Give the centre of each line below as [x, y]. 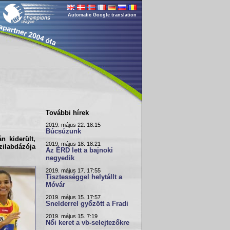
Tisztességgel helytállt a [84, 177]
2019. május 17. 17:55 [73, 170]
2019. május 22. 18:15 [73, 125]
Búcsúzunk [63, 131]
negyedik [60, 158]
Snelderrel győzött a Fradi [87, 204]
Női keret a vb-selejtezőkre [88, 223]
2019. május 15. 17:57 [73, 197]
